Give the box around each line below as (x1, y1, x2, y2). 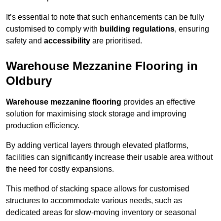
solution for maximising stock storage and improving (6, 110, 186, 118)
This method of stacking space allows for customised (6, 184, 189, 193)
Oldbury (6, 74, 52, 88)
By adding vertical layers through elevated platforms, (6, 141, 188, 150)
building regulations (100, 25, 175, 34)
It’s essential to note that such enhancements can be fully (6, 13, 204, 22)
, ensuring (175, 25, 209, 34)
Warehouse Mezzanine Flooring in (6, 59, 198, 73)
